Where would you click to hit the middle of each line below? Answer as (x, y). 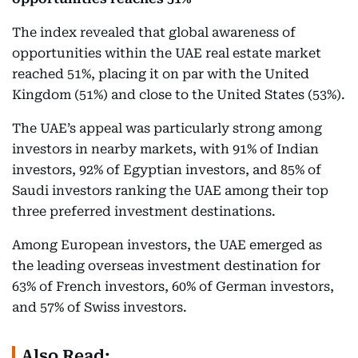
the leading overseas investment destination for (166, 266)
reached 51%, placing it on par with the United (161, 74)
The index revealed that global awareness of (154, 32)
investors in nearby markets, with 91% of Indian (165, 149)
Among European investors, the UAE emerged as (167, 245)
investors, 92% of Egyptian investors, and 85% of (167, 170)
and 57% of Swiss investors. (99, 307)
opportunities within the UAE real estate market (167, 53)
